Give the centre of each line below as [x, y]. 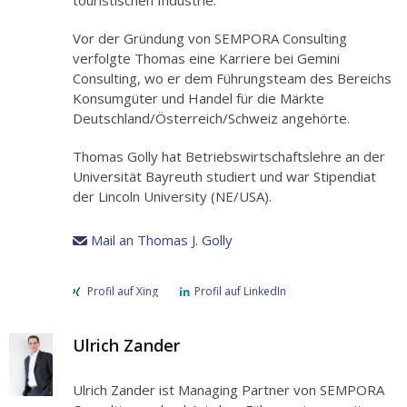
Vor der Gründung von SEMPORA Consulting [210, 39]
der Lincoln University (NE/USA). [172, 197]
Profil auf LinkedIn [240, 292]
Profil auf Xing [123, 292]
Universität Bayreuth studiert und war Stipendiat [224, 177]
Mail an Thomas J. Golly [162, 240]
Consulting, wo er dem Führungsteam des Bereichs [232, 79]
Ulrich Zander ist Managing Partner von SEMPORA [228, 390]
